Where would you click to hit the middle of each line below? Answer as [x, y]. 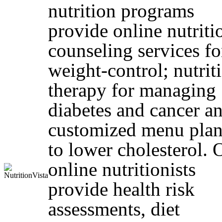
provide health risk [121, 189]
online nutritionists [122, 169]
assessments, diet [114, 209]
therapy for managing [132, 90]
